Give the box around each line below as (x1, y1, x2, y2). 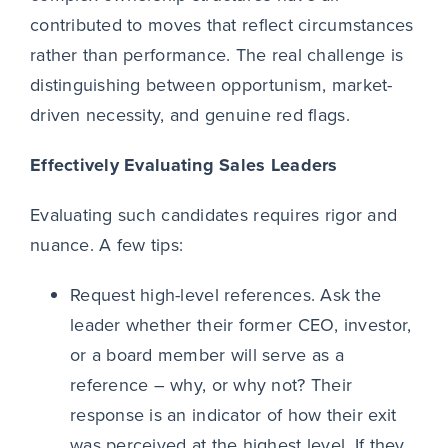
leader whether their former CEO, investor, (69, 312, 412, 339)
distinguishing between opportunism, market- (29, 72, 393, 99)
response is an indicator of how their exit (69, 402, 397, 429)
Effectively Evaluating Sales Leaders (29, 152, 338, 179)
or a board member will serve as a (69, 342, 344, 369)
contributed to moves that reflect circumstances (29, 12, 414, 39)
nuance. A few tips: (29, 232, 189, 259)
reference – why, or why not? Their (69, 372, 353, 399)
